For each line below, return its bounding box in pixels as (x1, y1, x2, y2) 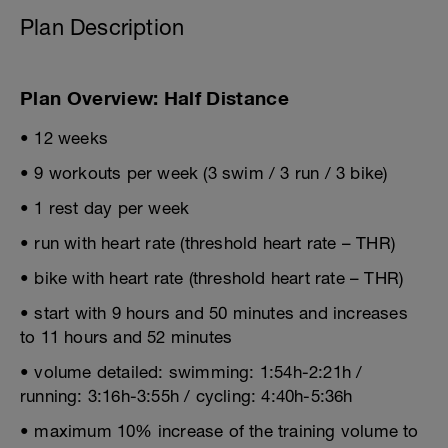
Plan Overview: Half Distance (20, 87, 289, 109)
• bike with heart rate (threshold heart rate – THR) (20, 268, 404, 288)
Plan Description (20, 14, 185, 40)
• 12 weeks (20, 128, 108, 148)
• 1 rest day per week (20, 198, 190, 218)
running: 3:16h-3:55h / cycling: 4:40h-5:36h (20, 386, 353, 406)
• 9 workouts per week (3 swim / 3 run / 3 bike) (20, 163, 388, 183)
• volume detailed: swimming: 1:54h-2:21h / (20, 362, 363, 382)
